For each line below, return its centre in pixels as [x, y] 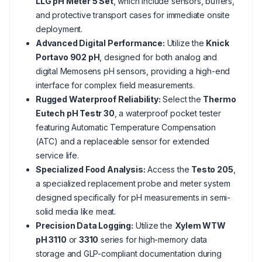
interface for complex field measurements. [115, 85]
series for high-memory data [153, 239]
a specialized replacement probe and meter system [133, 183]
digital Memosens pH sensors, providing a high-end [133, 71]
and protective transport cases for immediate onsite [133, 15]
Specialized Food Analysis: [91, 169]
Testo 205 [212, 169]
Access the [168, 169]
